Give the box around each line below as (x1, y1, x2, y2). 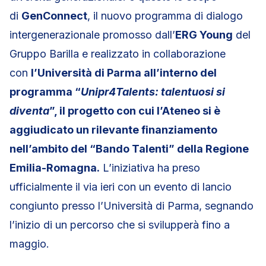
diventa (9, 104, 49, 117)
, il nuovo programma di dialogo (87, 9, 243, 22)
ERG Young (175, 28, 233, 41)
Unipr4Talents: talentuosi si (81, 85, 225, 98)
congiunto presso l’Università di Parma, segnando (9, 199, 254, 212)
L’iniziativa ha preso (100, 161, 200, 174)
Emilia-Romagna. (9, 161, 100, 174)
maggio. (9, 237, 49, 250)
